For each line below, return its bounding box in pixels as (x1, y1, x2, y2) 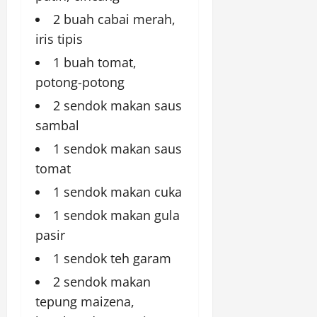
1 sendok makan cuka (53, 183, 182, 201)
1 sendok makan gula (53, 207, 180, 224)
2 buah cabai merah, (53, 11, 175, 28)
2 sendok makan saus (53, 97, 182, 115)
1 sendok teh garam (53, 250, 171, 267)
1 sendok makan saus (53, 140, 182, 158)
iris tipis (35, 30, 83, 48)
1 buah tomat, (53, 54, 137, 71)
